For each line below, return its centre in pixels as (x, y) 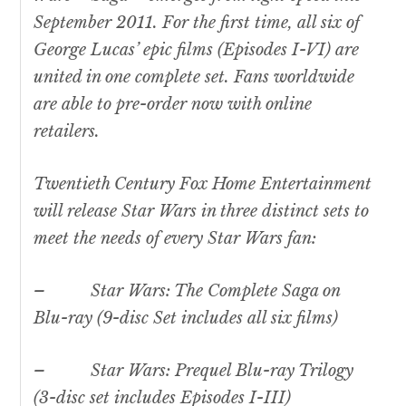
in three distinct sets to (283, 212)
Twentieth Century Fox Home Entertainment (203, 184)
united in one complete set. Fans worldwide (194, 77)
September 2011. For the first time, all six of (197, 23)
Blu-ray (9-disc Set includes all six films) (186, 319)
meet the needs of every (121, 239)
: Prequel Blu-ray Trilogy (260, 371)
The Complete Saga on (256, 291)
